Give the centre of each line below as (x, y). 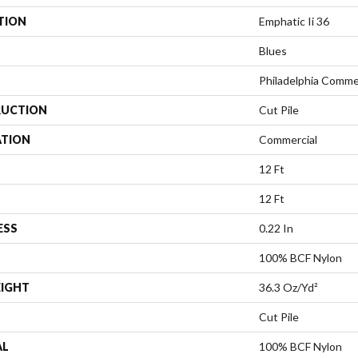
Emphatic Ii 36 (294, 21)
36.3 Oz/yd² (288, 287)
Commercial (288, 139)
